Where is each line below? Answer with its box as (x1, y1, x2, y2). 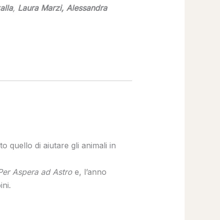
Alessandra (66, 3, 107, 13)
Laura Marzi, (17, 3, 64, 13)
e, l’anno (72, 167, 107, 177)
